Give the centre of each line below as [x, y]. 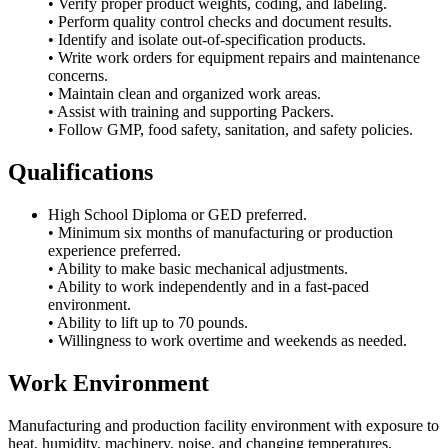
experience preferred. [114, 250]
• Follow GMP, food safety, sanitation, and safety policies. [230, 130]
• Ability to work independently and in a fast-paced [208, 286]
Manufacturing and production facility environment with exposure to [223, 425]
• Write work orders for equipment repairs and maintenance [234, 58]
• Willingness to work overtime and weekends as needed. [227, 340]
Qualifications [80, 172]
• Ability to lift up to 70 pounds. [148, 322]
